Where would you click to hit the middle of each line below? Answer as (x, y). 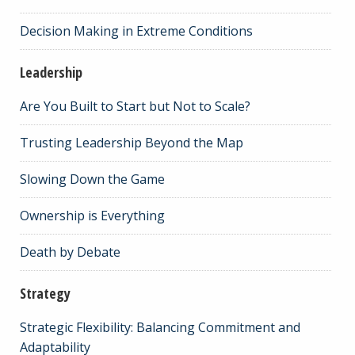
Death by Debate (70, 252)
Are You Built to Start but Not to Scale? (135, 106)
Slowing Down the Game (92, 179)
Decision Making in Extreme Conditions (136, 31)
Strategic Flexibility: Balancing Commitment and (160, 327)
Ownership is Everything (92, 215)
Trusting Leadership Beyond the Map (132, 142)
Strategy (45, 293)
